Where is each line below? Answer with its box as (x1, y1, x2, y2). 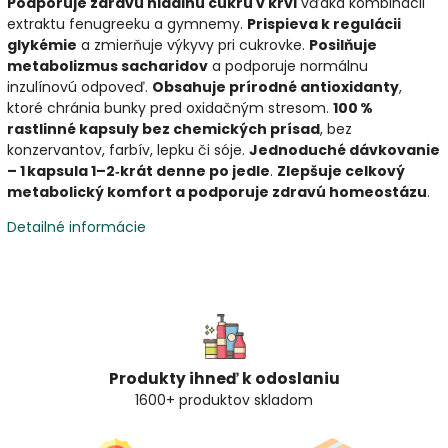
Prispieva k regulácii (247, 13, 401, 34)
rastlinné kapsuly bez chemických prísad (7, 118, 320, 139)
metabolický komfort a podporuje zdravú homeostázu (7, 181, 427, 202)
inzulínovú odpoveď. (7, 76, 152, 97)
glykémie (7, 34, 77, 55)
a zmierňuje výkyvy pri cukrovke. (77, 34, 309, 55)
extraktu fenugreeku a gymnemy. (7, 13, 247, 34)
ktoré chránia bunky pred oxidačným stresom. (7, 97, 333, 118)
